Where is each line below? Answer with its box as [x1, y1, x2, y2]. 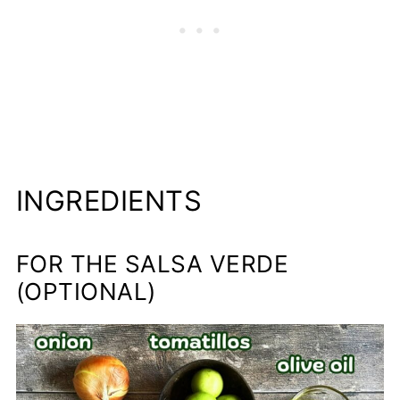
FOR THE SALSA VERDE [15, 249, 289, 278]
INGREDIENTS [15, 183, 203, 217]
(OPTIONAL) [15, 277, 156, 305]
